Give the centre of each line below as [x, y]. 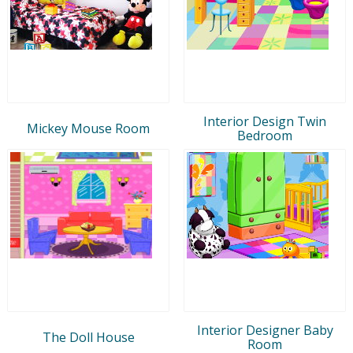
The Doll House [88, 337]
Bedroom [265, 135]
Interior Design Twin [265, 121]
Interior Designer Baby [265, 330]
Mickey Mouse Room [88, 128]
